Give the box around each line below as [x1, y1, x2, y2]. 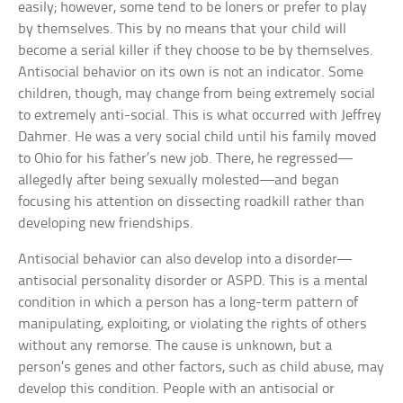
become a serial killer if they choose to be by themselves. [18, 43, 374, 59]
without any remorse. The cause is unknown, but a [18, 338, 333, 354]
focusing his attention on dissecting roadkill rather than [18, 194, 365, 210]
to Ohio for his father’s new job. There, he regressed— [18, 151, 354, 167]
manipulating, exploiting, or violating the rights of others [18, 317, 368, 333]
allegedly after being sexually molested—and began [18, 173, 340, 189]
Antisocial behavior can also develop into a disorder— [18, 252, 353, 268]
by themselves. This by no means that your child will [18, 22, 347, 38]
